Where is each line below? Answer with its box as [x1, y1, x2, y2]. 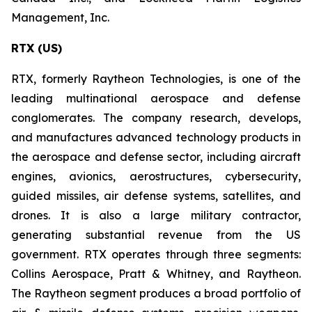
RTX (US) [11, 41, 62, 55]
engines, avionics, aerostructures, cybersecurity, [11, 169, 301, 183]
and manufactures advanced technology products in [11, 130, 301, 144]
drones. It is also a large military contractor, [11, 208, 301, 222]
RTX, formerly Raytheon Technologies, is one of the [11, 72, 301, 86]
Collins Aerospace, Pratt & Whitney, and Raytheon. [11, 267, 301, 281]
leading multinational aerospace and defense [11, 91, 301, 105]
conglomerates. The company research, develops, [11, 111, 301, 125]
